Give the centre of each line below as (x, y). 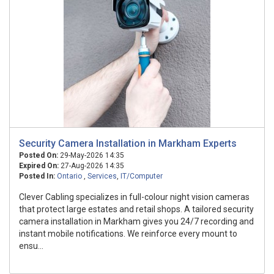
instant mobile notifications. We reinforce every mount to (128, 234)
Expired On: (39, 166)
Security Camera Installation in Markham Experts (128, 143)
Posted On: (39, 155)
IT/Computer (142, 176)
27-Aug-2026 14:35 (91, 166)
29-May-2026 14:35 (91, 155)
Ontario (70, 176)
